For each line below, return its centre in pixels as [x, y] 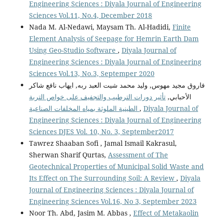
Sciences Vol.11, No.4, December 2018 [90, 15]
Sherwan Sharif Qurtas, [68, 155]
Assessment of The [138, 155]
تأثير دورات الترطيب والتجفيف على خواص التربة [97, 96]
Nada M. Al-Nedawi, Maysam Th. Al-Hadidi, [101, 27]
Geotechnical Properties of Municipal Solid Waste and [116, 166]
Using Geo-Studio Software [73, 50]
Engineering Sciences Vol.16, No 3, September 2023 [113, 201]
